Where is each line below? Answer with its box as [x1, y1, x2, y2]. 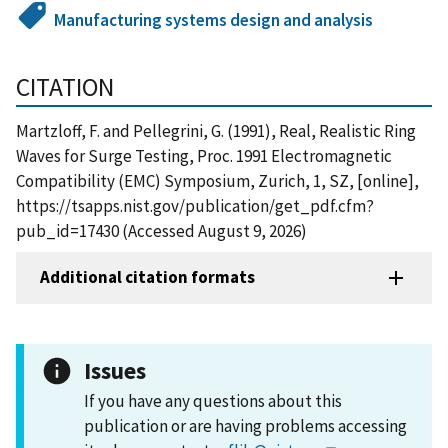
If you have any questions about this [84, 389, 342, 412]
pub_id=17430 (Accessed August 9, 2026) [16, 219, 307, 242]
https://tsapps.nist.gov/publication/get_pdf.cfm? [16, 194, 374, 217]
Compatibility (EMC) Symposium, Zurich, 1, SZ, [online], [16, 169, 419, 192]
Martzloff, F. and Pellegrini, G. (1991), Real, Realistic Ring [16, 119, 416, 142]
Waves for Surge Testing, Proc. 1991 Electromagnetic [16, 144, 392, 167]
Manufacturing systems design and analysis [54, 8, 374, 31]
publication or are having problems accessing [84, 414, 407, 437]
